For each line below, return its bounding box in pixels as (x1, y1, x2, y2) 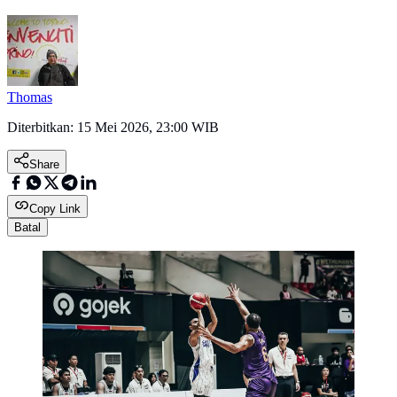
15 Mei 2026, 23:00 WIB (77, 120, 219, 136)
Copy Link (29, 202, 81, 216)
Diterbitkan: (7, 120, 77, 136)
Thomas (7, 90, 52, 105)
